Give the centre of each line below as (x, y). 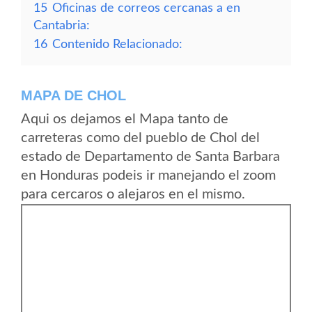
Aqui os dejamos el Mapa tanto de (125, 119)
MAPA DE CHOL (73, 95)
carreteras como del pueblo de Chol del (140, 138)
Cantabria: (62, 25)
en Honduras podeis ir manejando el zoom (148, 175)
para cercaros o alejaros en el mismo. (133, 194)
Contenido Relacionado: (117, 44)
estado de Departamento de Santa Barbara (150, 157)
